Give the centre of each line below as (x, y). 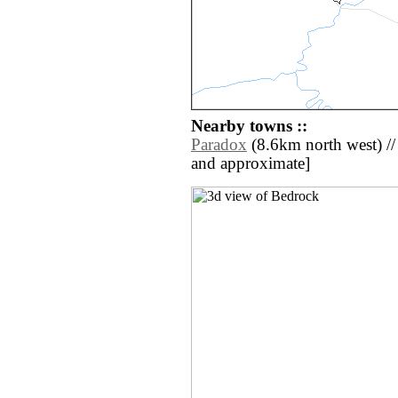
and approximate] (251, 164)
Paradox (219, 145)
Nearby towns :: (249, 127)
